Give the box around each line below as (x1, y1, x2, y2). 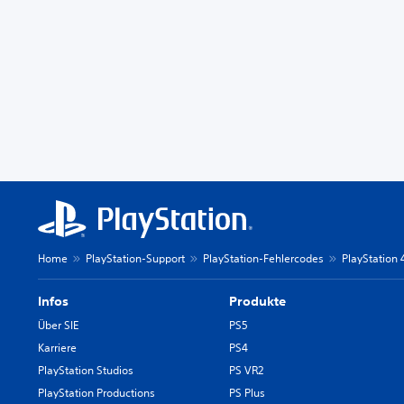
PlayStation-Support (86, 251, 185, 266)
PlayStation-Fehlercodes (203, 251, 324, 266)
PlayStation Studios (38, 363, 133, 378)
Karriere (38, 340, 77, 355)
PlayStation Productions (38, 385, 155, 400)
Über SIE (38, 317, 78, 333)
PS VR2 (229, 363, 264, 378)
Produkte (229, 293, 287, 309)
